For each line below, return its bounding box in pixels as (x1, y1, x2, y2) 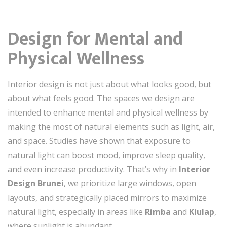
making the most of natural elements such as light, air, (8, 121, 215, 132)
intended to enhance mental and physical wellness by (8, 107, 208, 118)
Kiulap (189, 206, 214, 217)
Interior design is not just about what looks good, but (8, 79, 211, 90)
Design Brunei (8, 178, 64, 189)
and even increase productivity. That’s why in (8, 164, 179, 175)
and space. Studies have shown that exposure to (8, 135, 191, 146)
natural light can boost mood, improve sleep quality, (8, 149, 205, 161)
